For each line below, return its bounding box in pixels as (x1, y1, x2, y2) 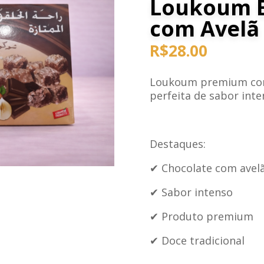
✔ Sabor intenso (149, 185, 233, 200)
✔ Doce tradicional (149, 233, 245, 248)
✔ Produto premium (149, 209, 253, 224)
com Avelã (149, 14, 259, 44)
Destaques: (149, 137, 206, 151)
